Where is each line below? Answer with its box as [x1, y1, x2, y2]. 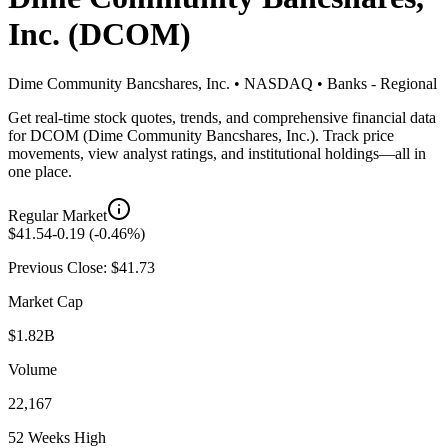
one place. [8, 162, 72, 180]
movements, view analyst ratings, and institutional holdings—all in [8, 144, 426, 162]
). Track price [310, 126, 394, 144]
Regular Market [8, 206, 107, 224]
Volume [8, 360, 57, 378]
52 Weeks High [8, 428, 106, 446]
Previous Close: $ [8, 258, 119, 276]
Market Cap [8, 292, 83, 310]
